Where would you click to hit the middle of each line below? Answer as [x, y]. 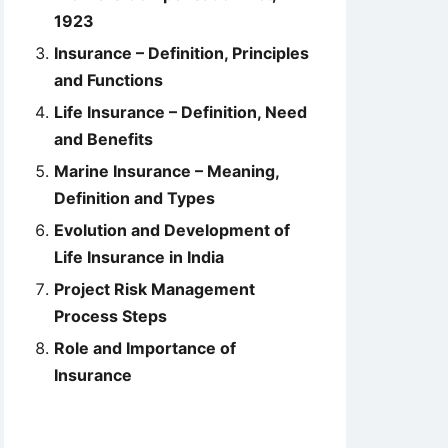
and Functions [108, 80]
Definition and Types [134, 198]
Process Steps [110, 316]
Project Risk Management [154, 289]
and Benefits [103, 139]
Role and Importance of [145, 348]
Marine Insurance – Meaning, [166, 171]
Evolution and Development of [172, 230]
